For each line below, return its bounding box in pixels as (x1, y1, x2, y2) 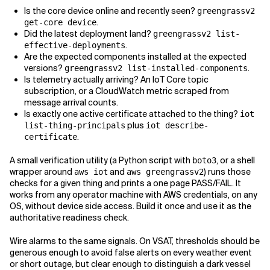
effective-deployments (24, 40, 125, 51)
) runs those (204, 166, 251, 178)
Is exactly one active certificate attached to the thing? (24, 108, 240, 120)
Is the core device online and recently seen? (24, 5, 197, 17)
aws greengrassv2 (127, 167, 204, 177)
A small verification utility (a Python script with (10, 155, 192, 166)
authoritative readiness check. (10, 212, 129, 224)
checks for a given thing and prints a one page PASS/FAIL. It (10, 178, 241, 189)
